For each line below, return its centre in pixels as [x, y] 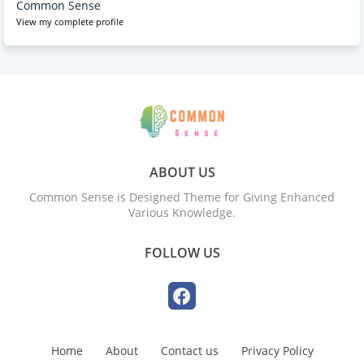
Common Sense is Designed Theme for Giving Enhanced [182, 197]
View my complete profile [70, 21]
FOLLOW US [182, 252]
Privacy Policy [277, 350]
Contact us [189, 350]
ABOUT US [182, 172]
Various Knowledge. [182, 212]
